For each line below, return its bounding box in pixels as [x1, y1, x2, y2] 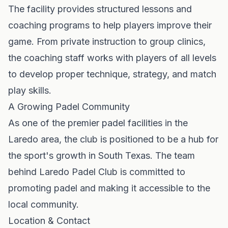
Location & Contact [8, 215, 90, 226]
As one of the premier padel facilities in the [8, 118, 188, 128]
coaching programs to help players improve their [8, 20, 212, 31]
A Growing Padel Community [8, 101, 130, 112]
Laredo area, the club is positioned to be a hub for [8, 134, 218, 145]
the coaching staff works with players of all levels [8, 52, 216, 63]
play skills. [8, 85, 51, 96]
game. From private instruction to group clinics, [8, 36, 206, 47]
